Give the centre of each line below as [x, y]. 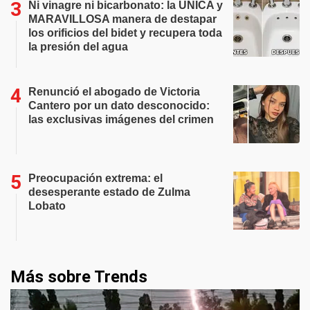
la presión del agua [78, 46]
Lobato [47, 206]
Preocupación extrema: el [95, 178]
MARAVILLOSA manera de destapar [122, 19]
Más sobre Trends [79, 276]
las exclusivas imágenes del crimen [121, 119]
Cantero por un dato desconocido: [119, 105]
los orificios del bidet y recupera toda [125, 33]
